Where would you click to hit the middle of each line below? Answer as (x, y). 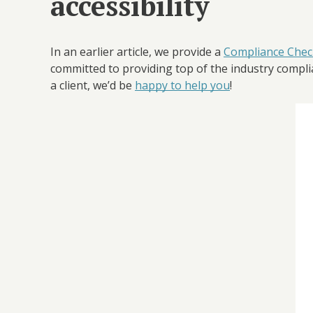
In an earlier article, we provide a (137, 52)
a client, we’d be (93, 86)
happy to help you (182, 86)
